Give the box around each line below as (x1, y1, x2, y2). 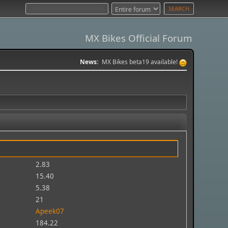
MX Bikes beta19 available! (101, 58, 179, 66)
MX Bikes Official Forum (84, 32, 192, 44)
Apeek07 (36, 207, 65, 216)
